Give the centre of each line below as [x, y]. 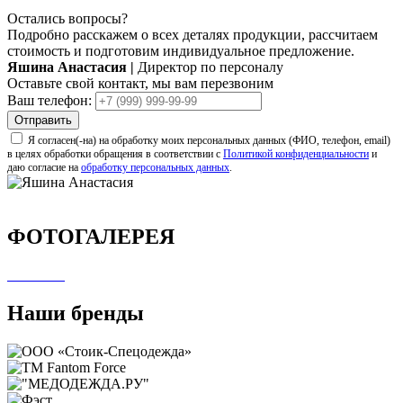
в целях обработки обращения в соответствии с [115, 154]
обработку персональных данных [155, 168]
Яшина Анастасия [69, 67]
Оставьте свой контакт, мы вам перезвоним [140, 84]
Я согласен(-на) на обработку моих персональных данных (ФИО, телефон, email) [209, 141]
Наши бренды [76, 313]
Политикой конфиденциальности [296, 154]
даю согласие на [44, 168]
